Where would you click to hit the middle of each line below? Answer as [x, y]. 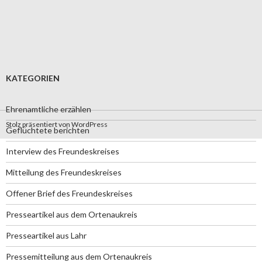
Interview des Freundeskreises [63, 151]
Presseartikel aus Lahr [46, 235]
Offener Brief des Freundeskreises [69, 193]
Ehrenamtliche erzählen [49, 109]
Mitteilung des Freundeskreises [64, 172]
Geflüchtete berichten [48, 130]
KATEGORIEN [33, 78]
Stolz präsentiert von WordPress [57, 124]
